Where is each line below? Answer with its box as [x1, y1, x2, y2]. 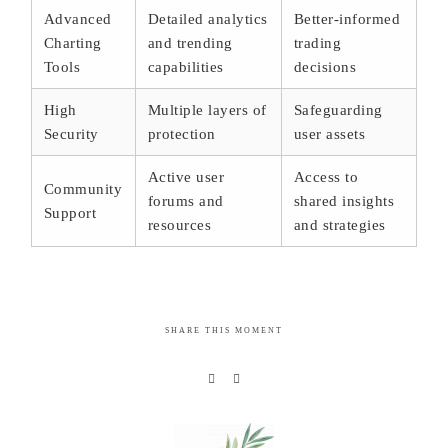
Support [44, 205, 97, 222]
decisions [294, 59, 357, 76]
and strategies [294, 217, 386, 234]
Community [44, 181, 123, 198]
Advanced [44, 11, 112, 28]
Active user [148, 169, 225, 186]
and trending [148, 35, 233, 52]
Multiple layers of [148, 102, 267, 119]
